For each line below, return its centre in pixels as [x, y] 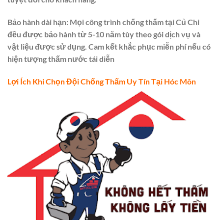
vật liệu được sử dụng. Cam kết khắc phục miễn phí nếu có [109, 47]
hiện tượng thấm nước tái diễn [61, 59]
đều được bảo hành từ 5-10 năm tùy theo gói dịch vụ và [104, 34]
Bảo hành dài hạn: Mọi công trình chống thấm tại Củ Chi [103, 22]
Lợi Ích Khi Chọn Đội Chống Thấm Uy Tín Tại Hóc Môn [102, 81]
